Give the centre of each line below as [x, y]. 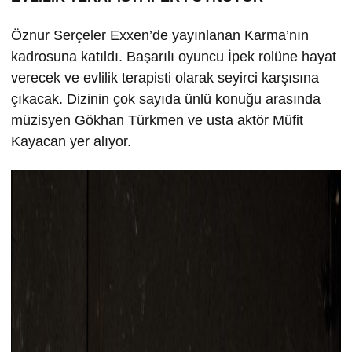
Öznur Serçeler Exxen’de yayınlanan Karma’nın [160, 35]
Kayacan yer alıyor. [71, 141]
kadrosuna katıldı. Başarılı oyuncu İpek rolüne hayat [174, 56]
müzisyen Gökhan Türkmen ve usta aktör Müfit [157, 120]
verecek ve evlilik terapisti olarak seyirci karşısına [165, 77]
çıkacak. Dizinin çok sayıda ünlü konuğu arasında [166, 99]
